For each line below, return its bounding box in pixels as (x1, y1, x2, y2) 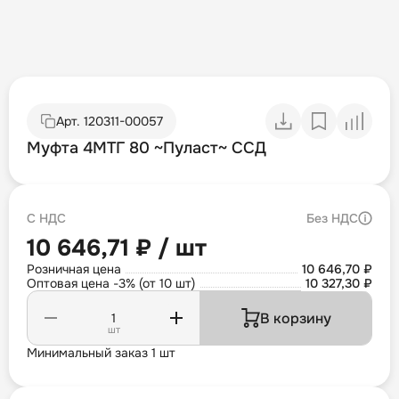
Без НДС (306, 210, 358, 227)
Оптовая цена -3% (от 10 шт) (27, 275, 195, 292)
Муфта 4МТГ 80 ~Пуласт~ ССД (27, 138, 266, 159)
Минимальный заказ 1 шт (27, 345, 175, 362)
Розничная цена (27, 261, 121, 278)
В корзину (259, 308, 331, 328)
